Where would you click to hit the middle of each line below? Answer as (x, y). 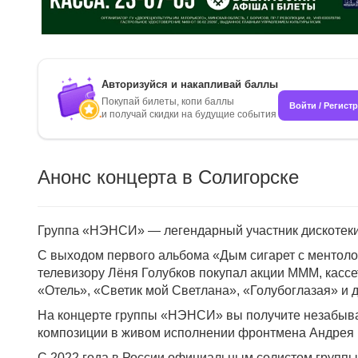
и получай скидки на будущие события (189, 114)
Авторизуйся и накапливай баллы (190, 84)
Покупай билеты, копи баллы (168, 101)
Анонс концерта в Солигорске (168, 177)
